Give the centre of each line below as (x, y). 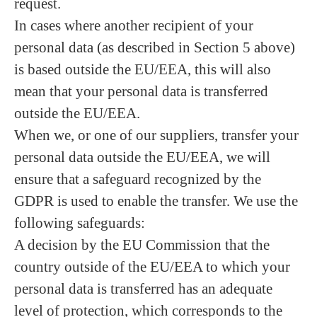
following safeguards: (80, 223)
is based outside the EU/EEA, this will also (143, 69)
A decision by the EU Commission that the (142, 245)
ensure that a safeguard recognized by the (138, 179)
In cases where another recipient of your (134, 25)
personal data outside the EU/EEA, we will (142, 157)
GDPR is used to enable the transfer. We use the (156, 201)
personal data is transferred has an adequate (143, 289)
